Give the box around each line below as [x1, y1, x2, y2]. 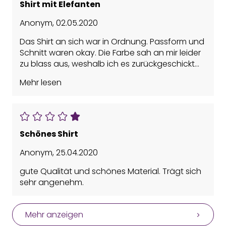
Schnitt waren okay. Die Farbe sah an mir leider [20, 47, 201, 59]
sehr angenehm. [20, 177, 84, 189]
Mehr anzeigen [25, 209, 83, 221]
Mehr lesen [20, 77, 62, 89]
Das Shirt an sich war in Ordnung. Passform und [20, 36, 204, 48]
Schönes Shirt [20, 128, 78, 140]
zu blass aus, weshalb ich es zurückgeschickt [20, 58, 195, 70]
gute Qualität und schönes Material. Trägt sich [20, 165, 201, 178]
